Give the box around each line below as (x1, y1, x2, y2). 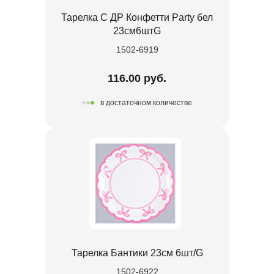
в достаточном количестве (100, 98, 192, 108)
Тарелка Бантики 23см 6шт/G (71, 247, 203, 258)
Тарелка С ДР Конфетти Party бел (61, 12, 213, 23)
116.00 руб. (108, 72, 166, 84)
